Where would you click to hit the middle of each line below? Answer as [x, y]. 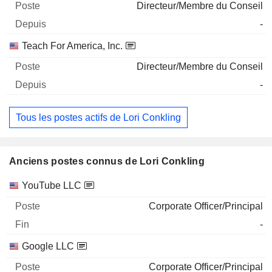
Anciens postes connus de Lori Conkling [107, 161]
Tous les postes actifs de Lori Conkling [98, 117]
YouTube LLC [52, 186]
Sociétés [27, 185]
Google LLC [48, 246]
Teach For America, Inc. [72, 46]
